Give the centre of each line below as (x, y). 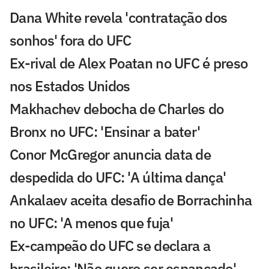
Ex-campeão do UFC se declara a (110, 246)
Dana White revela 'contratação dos (119, 18)
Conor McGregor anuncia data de (110, 155)
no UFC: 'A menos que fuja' (91, 223)
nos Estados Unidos (70, 86)
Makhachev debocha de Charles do (117, 109)
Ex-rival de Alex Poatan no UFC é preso (129, 63)
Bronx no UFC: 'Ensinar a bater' (105, 132)
